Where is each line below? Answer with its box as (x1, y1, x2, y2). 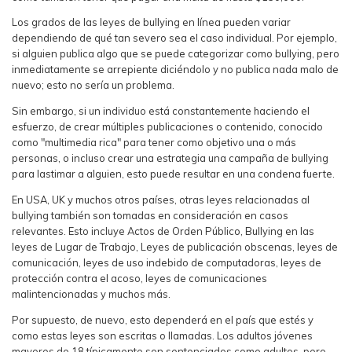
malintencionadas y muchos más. (12, 287, 170, 300)
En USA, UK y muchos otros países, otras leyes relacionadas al (12, 192, 310, 206)
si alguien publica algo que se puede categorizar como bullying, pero (12, 47, 339, 60)
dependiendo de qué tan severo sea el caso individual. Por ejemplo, (12, 31, 337, 45)
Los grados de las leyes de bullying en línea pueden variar (12, 16, 291, 29)
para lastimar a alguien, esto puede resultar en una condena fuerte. (12, 167, 335, 181)
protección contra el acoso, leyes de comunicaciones (12, 271, 267, 284)
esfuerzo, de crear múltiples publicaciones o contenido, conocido (12, 120, 323, 134)
